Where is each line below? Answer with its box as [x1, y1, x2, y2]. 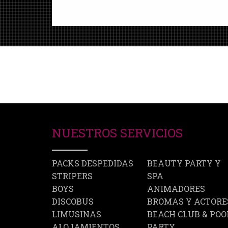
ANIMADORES [147, 183, 205, 194]
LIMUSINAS [52, 209, 101, 220]
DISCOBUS [52, 196, 94, 207]
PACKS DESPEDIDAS [52, 158, 133, 169]
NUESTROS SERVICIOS [52, 125, 183, 141]
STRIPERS [52, 170, 93, 182]
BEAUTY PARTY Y [147, 158, 221, 169]
